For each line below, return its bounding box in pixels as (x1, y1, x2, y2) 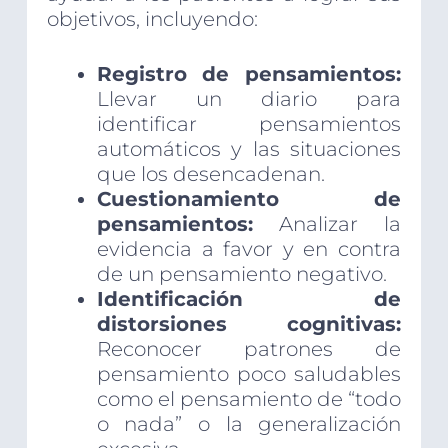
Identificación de (96, 287, 402, 312)
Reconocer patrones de (96, 337, 402, 362)
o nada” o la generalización (96, 412, 402, 437)
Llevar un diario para (96, 87, 402, 112)
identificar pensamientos (96, 112, 402, 137)
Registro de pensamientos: (96, 62, 402, 87)
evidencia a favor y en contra (96, 237, 402, 262)
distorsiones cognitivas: (96, 312, 402, 337)
